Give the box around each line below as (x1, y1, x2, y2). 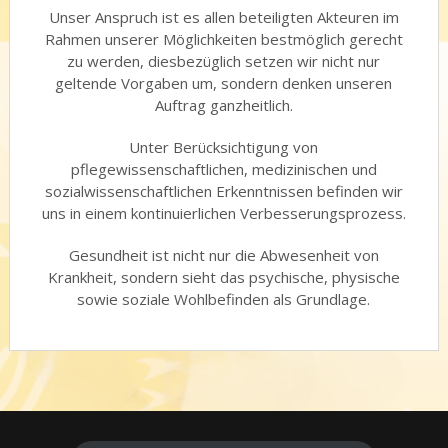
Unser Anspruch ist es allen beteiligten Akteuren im (48, 7, 399, 27)
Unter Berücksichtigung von (129, 137, 319, 157)
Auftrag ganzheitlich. (154, 95, 293, 115)
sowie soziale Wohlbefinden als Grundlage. (77, 289, 371, 309)
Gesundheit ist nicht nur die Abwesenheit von (68, 245, 379, 265)
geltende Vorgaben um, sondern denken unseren (55, 73, 393, 93)
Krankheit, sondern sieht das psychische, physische (47, 267, 400, 287)
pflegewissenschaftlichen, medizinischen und (70, 159, 377, 179)
